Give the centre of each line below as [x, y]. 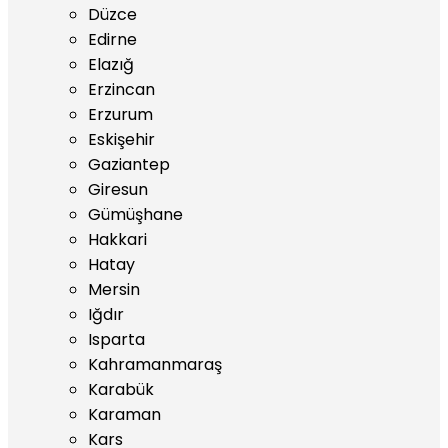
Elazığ [111, 64]
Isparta [116, 339]
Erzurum [120, 114]
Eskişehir [121, 139]
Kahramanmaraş [155, 364]
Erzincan [121, 89]
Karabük [121, 389]
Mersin [114, 289]
